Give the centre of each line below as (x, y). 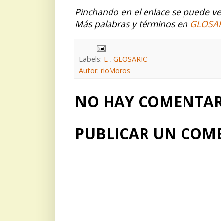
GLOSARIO (131, 59)
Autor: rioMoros (105, 70)
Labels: (91, 59)
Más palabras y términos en (132, 23)
